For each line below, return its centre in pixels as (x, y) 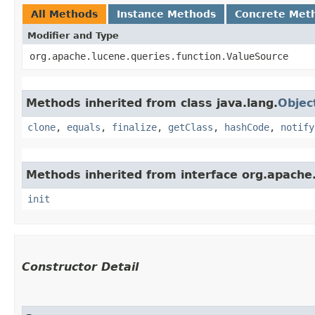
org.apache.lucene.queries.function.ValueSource (159, 56)
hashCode (247, 127)
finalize (134, 127)
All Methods (64, 14)
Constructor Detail (80, 267)
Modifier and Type (73, 36)
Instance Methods (166, 14)
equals (84, 127)
